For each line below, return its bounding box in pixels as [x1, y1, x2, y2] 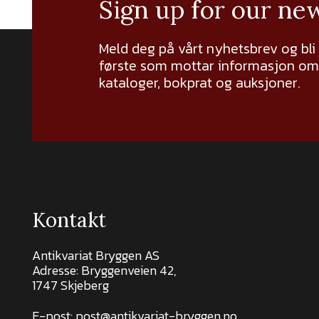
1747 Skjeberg [32, 276, 109, 296]
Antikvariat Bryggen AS [32, 246, 159, 266]
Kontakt [32, 207, 106, 234]
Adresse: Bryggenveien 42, [32, 261, 177, 281]
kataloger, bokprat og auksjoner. [99, 72, 300, 94]
